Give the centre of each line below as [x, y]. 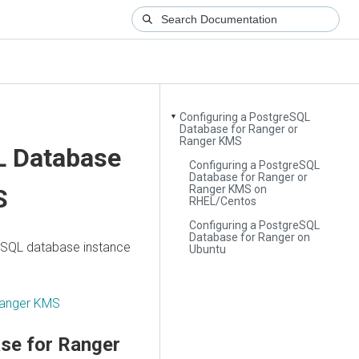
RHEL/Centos [223, 201]
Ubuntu [208, 249]
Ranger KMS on [228, 189]
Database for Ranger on [250, 237]
